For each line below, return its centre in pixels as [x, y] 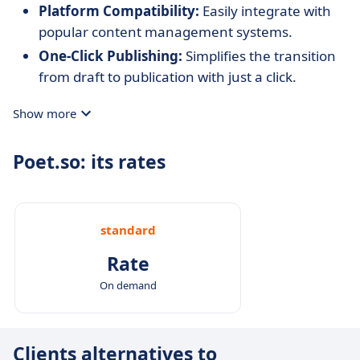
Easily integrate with [265, 11]
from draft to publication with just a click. [168, 77]
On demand [128, 285]
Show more [45, 113]
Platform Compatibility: [119, 11]
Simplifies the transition [259, 56]
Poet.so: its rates [89, 162]
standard [128, 230]
